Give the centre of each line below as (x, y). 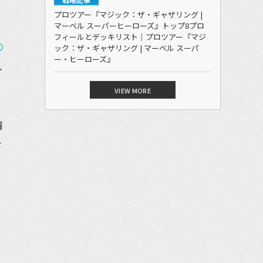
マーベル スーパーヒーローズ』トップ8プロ (129, 25)
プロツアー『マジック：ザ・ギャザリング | (128, 14)
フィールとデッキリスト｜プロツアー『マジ (130, 36)
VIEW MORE (133, 90)
